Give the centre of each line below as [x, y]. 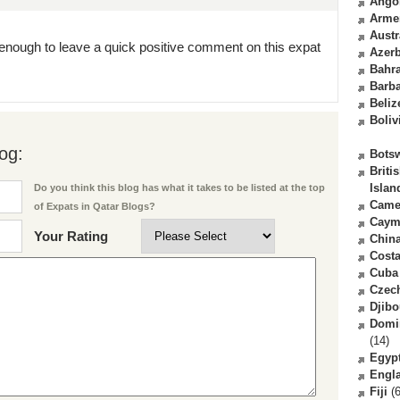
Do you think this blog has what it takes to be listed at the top [179, 188]
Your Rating [71, 237]
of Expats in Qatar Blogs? [95, 207]
